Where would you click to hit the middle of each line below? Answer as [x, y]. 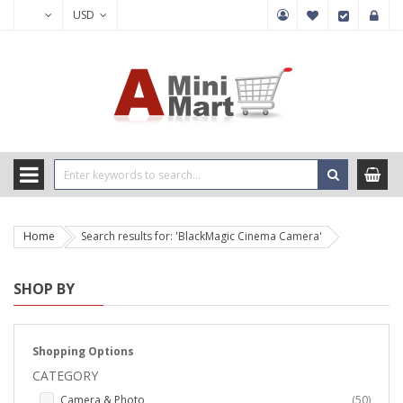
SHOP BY [44, 289]
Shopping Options [83, 351]
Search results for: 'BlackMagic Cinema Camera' [201, 236]
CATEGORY [65, 376]
